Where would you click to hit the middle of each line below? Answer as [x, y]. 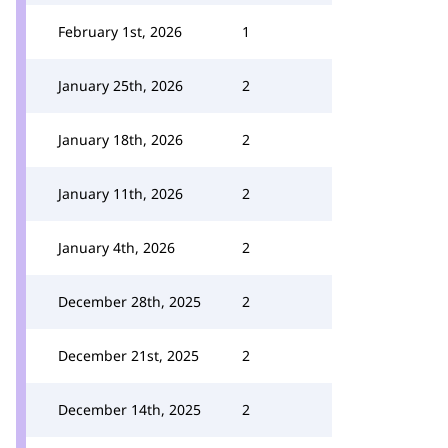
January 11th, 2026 [120, 193]
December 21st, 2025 [128, 355]
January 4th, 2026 [116, 247]
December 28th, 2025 [129, 301]
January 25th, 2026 [120, 85]
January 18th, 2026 [120, 139]
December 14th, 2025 [129, 409]
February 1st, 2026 [120, 31]
